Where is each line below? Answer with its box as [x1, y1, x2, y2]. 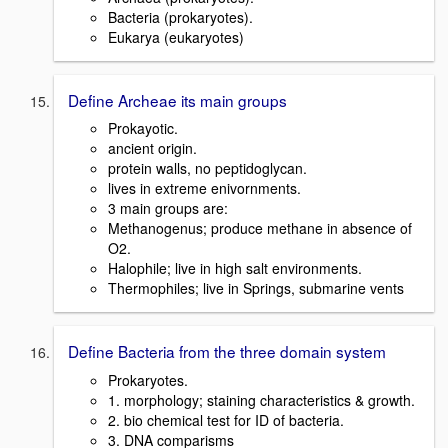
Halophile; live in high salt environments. [108, 258, 362, 279]
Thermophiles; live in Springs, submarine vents [108, 278, 404, 299]
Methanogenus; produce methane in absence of [108, 218, 412, 239]
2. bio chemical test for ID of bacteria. [108, 410, 344, 430]
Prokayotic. [108, 118, 178, 139]
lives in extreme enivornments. [108, 178, 301, 199]
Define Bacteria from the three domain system [68, 340, 386, 363]
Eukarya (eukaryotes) [108, 26, 244, 47]
